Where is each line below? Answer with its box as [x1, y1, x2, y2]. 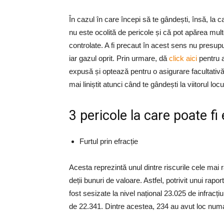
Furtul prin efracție [79, 137, 138, 145]
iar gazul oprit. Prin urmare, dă [69, 54, 169, 62]
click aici [169, 54, 197, 62]
